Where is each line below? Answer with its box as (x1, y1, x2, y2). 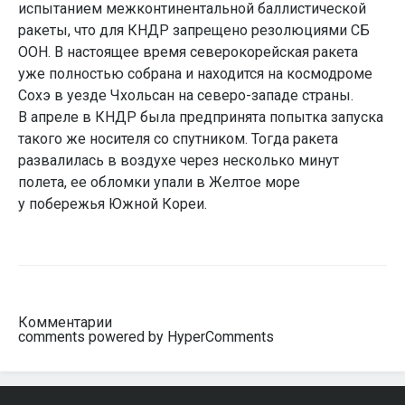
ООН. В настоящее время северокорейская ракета (18, 43, 358, 61)
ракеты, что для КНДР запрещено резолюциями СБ (18, 22, 370, 39)
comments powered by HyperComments (18, 328, 274, 345)
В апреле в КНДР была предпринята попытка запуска (18, 108, 383, 126)
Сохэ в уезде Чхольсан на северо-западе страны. (18, 87, 353, 104)
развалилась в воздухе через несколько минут (18, 152, 339, 169)
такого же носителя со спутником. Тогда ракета (18, 130, 338, 147)
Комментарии (18, 314, 112, 331)
